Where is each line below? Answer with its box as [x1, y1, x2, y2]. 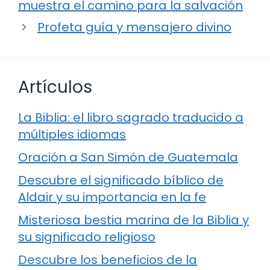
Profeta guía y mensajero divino [37, 19, 231, 36]
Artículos [18, 75, 92, 99]
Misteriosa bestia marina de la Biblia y [18, 212, 249, 229]
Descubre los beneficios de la [18, 251, 197, 269]
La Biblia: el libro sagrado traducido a [18, 109, 243, 127]
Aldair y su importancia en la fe [18, 189, 206, 206]
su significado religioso [18, 228, 155, 246]
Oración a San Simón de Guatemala [18, 149, 238, 166]
